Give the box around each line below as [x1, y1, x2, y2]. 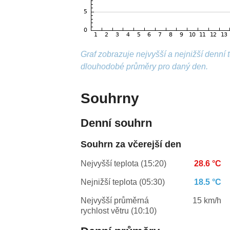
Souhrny [81, 90, 140, 107]
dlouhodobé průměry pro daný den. [81, 62, 208, 71]
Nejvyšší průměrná [81, 196, 149, 205]
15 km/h [193, 196, 222, 205]
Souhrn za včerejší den [81, 139, 182, 150]
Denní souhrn [81, 117, 152, 130]
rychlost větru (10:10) [81, 206, 157, 216]
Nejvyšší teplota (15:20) [81, 159, 167, 168]
